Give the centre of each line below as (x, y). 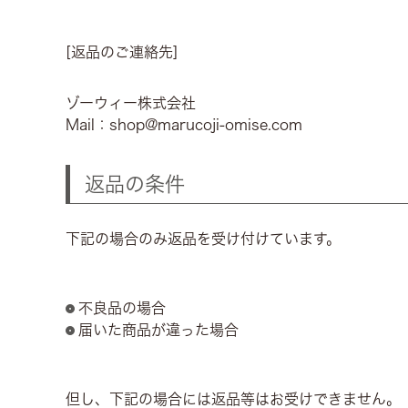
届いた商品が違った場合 (158, 330)
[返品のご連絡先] (122, 52)
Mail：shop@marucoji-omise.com (184, 125)
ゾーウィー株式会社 (131, 103)
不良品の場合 (122, 308)
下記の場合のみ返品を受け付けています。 (203, 239)
